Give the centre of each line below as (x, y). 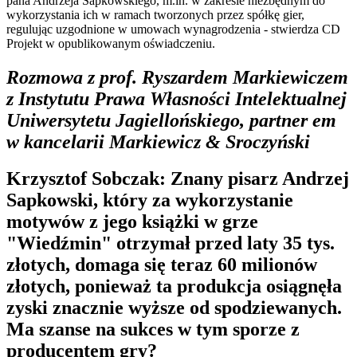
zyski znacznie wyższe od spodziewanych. (174, 308)
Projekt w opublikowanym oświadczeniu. (111, 43)
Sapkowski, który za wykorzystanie (150, 200)
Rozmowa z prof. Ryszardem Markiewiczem (177, 77)
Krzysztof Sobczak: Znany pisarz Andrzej (178, 179)
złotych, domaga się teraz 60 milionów (162, 265)
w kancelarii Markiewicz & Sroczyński (158, 141)
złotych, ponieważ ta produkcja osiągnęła (174, 286)
